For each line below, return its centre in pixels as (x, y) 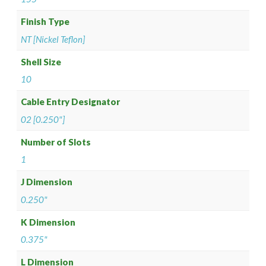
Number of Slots (56, 142)
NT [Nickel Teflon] (53, 39)
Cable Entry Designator (71, 102)
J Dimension (47, 182)
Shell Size (41, 61)
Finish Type (45, 22)
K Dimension (48, 222)
